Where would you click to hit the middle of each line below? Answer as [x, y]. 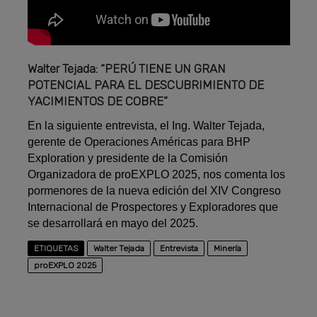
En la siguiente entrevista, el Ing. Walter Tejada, [146, 125]
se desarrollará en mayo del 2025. [113, 223]
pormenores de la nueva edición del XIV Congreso [155, 190]
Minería [228, 248]
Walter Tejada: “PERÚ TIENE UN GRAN [127, 68]
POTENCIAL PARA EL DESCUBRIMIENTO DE [146, 85]
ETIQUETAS [56, 248]
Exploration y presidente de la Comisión [128, 158]
